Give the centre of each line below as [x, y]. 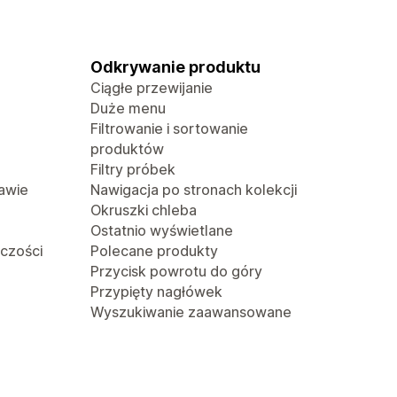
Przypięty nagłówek [156, 292]
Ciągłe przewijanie [152, 88]
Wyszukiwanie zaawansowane [191, 312]
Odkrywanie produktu [175, 67]
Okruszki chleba [144, 210]
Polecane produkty [154, 251]
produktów [127, 149]
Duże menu [128, 108]
